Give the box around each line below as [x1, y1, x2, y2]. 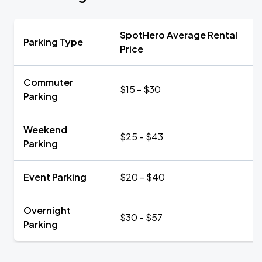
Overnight [23, 204, 71, 216]
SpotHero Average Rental [120, 29, 237, 41]
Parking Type [23, 36, 83, 48]
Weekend [23, 123, 67, 136]
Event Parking [23, 171, 87, 183]
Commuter [23, 76, 73, 88]
